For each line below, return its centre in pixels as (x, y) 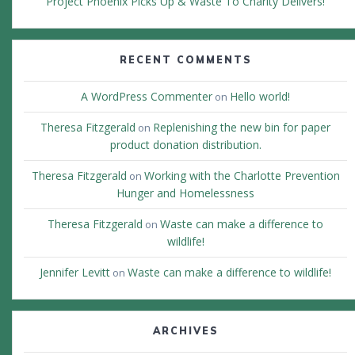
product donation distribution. (185, 145)
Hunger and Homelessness (185, 193)
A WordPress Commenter (147, 97)
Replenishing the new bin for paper (242, 128)
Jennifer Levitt (75, 273)
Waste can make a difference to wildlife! (229, 273)
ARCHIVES (185, 331)
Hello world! (260, 97)
